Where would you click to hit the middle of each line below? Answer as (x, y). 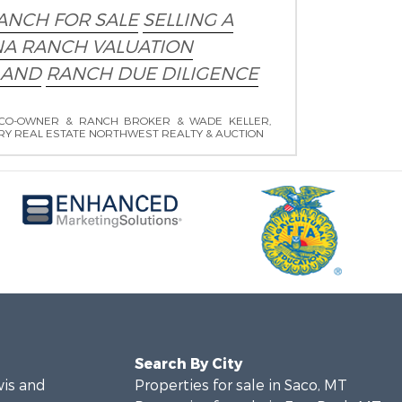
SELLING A (188, 20)
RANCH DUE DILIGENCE (152, 74)
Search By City (188, 364)
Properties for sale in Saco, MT (240, 385)
